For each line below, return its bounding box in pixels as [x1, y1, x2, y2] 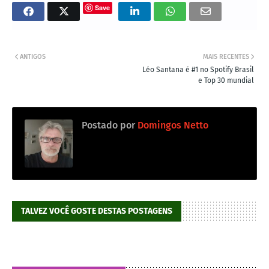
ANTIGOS [20, 52, 46, 61]
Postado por [82, 119, 135, 131]
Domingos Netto [135, 119, 208, 131]
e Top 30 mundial [198, 76, 254, 85]
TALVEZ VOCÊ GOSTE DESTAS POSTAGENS [21, 205, 172, 216]
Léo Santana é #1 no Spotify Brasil [142, 65, 254, 74]
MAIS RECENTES [203, 52, 249, 61]
